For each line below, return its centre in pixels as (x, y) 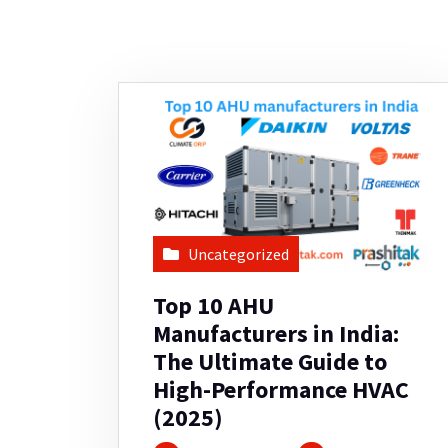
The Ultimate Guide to (270, 362)
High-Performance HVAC (281, 390)
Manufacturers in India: (276, 334)
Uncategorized (238, 254)
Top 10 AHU (213, 306)
